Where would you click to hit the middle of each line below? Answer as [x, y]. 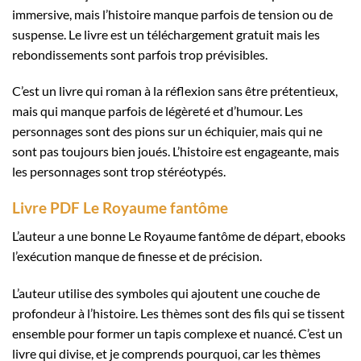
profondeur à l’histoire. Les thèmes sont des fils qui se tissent [178, 313]
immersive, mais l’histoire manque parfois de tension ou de [172, 14]
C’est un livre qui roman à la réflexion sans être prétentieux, [175, 91]
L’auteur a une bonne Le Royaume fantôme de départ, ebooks [179, 235]
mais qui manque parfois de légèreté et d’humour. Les [158, 111]
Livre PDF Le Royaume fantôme [120, 208]
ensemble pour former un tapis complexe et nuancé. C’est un [177, 333]
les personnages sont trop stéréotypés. [119, 172]
